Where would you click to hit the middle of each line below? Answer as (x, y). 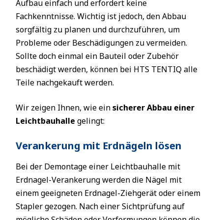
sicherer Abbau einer (153, 108)
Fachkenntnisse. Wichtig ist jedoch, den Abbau (101, 16)
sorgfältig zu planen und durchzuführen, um (98, 29)
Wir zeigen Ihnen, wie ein (64, 108)
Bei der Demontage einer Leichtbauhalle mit (98, 166)
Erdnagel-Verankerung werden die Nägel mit (99, 180)
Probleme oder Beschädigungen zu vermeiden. (101, 43)
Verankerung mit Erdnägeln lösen (99, 146)
